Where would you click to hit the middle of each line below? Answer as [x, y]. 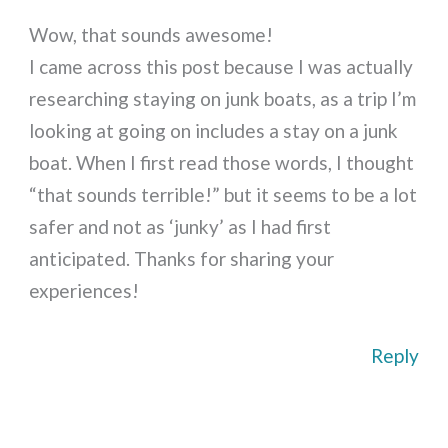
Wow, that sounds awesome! [151, 35]
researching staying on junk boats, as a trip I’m [223, 99]
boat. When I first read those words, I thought [222, 163]
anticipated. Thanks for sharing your [182, 259]
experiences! [84, 291]
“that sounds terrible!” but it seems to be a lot [223, 195]
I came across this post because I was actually [221, 67]
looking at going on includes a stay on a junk [214, 131]
